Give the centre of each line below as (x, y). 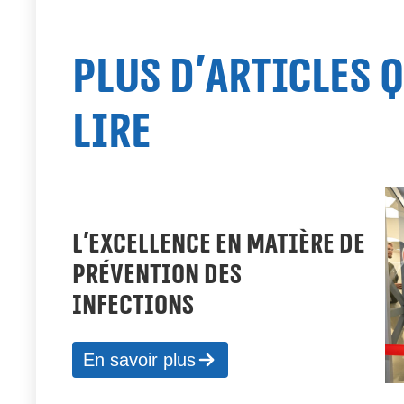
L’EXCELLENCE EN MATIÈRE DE (219, 244)
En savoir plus (140, 360)
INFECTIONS (133, 306)
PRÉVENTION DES (157, 275)
